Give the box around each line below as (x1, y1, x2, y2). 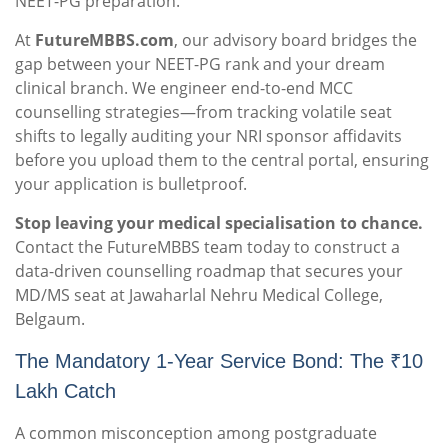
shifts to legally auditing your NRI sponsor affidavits (15, 125, 402, 148)
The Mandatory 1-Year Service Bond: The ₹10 (15, 350, 423, 373)
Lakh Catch (15, 380, 116, 403)
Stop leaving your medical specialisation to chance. (15, 212, 423, 235)
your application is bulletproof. (15, 173, 247, 196)
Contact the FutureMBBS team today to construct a (15, 236, 400, 259)
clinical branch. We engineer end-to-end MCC (15, 77, 353, 100)
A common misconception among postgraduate (15, 422, 377, 445)
